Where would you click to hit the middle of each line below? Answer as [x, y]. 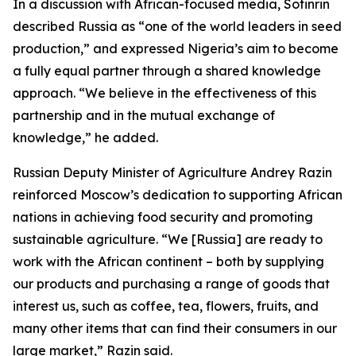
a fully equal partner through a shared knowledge [167, 71]
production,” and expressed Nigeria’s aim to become [176, 48]
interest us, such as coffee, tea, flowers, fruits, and [166, 306]
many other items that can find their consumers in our [175, 328]
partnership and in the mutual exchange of [144, 115]
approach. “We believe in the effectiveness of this [164, 93]
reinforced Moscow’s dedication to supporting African [178, 195]
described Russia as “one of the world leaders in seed [177, 26]
